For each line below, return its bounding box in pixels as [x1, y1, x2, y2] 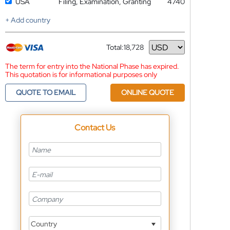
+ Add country [5, 15, 50, 25]
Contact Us [74, 122, 116, 133]
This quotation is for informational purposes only [5, 70, 157, 79]
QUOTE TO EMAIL [15, 88, 75, 97]
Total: [106, 43, 124, 52]
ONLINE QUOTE [121, 88, 174, 97]
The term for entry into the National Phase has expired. [5, 62, 179, 71]
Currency [106, 46, 136, 56]
